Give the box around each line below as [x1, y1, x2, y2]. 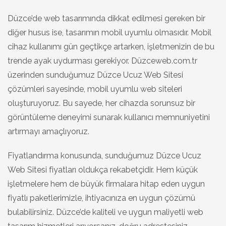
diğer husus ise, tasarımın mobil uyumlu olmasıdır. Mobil [8, 27, 211, 37]
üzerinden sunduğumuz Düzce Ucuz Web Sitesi [8, 70, 183, 80]
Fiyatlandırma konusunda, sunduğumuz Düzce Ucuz [8, 150, 201, 160]
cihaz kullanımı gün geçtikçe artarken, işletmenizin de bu [8, 41, 214, 51]
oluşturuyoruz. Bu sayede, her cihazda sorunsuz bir [8, 98, 195, 108]
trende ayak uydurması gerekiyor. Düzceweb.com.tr [8, 55, 197, 66]
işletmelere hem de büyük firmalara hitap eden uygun [8, 179, 205, 189]
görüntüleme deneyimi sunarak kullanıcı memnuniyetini [8, 112, 210, 122]
